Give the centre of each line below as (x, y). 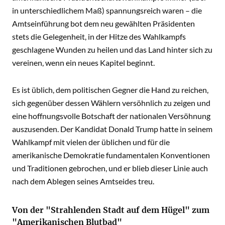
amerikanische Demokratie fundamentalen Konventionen (111, 155)
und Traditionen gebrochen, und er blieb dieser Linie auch (110, 168)
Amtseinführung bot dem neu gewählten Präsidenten (103, 23)
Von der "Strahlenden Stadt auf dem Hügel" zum (111, 210)
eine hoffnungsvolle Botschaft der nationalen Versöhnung (111, 116)
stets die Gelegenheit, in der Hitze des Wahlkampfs (99, 36)
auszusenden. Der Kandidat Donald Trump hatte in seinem (112, 129)
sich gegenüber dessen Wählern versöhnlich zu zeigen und (111, 103)
